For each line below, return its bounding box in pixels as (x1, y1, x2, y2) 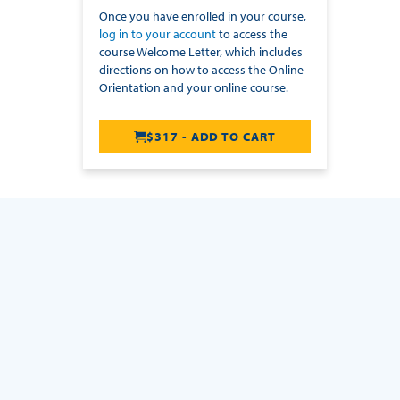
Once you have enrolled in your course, (99, 8, 306, 25)
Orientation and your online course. (99, 79, 288, 96)
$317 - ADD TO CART (146, 129, 276, 146)
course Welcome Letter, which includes (99, 44, 303, 61)
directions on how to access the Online (99, 62, 304, 79)
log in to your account (99, 26, 216, 43)
